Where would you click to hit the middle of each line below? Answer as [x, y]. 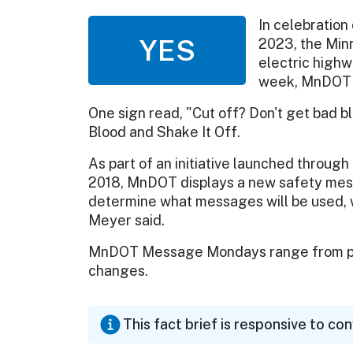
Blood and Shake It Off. [164, 132]
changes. [118, 271]
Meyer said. [126, 221]
